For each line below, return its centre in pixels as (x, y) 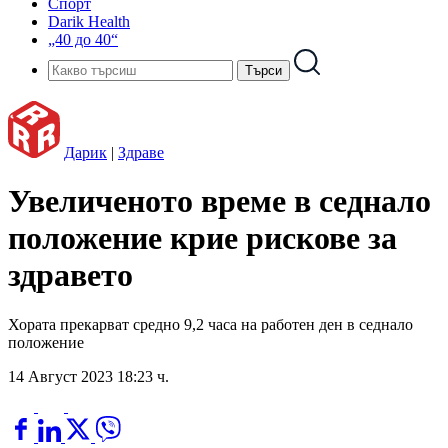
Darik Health (89, 21)
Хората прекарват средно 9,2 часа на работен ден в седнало (210, 324)
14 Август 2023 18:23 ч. (88, 376)
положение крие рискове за (202, 238)
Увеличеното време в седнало (219, 201)
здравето (70, 275)
